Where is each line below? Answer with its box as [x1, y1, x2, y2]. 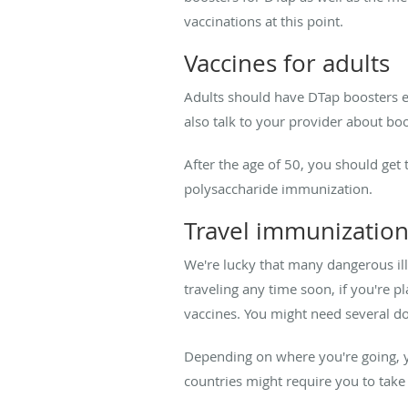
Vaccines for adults [184, 46, 390, 79]
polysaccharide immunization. [184, 178, 372, 198]
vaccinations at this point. [184, 11, 347, 30]
